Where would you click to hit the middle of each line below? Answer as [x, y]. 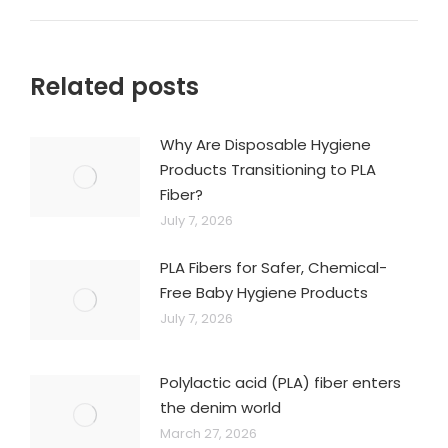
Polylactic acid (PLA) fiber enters [280, 382]
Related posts [114, 86]
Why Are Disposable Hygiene [265, 144]
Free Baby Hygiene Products [264, 292]
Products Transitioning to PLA [268, 169]
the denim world [220, 407]
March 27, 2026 [208, 433]
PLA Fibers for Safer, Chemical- [273, 267]
